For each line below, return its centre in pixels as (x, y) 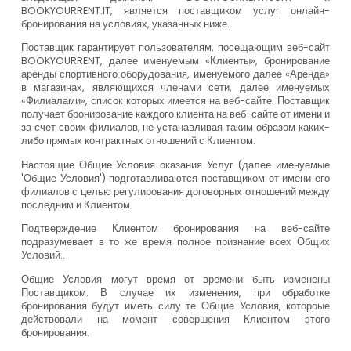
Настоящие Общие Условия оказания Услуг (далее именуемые (175, 165)
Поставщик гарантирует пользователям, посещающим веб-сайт (175, 48)
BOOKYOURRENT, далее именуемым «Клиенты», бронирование (175, 61)
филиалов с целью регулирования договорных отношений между (175, 191)
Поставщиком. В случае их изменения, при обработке (175, 292)
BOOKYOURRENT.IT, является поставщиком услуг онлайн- (175, 10)
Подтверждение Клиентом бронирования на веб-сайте (175, 229)
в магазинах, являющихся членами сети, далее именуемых (175, 88)
